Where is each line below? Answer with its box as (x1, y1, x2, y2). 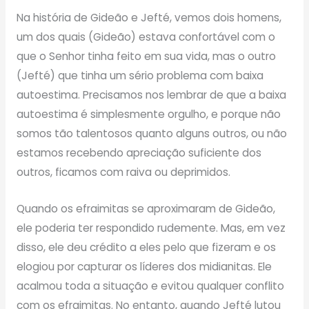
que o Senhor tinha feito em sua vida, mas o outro (16, 48, 276, 63)
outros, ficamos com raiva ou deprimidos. (16, 164, 230, 179)
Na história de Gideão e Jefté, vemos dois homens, (16, 10, 281, 25)
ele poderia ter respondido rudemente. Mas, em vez (16, 220, 286, 235)
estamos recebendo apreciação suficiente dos (16, 145, 261, 160)
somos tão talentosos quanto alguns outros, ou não (16, 126, 287, 141)
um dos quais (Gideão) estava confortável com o (16, 29, 275, 44)
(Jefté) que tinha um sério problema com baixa (16, 68, 263, 83)
